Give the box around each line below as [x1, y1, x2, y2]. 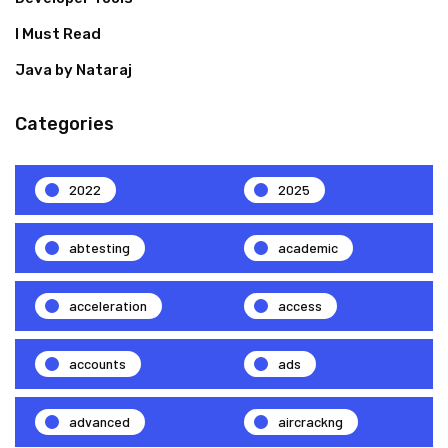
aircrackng [278, 413, 343, 430]
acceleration [69, 297, 147, 314]
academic [278, 239, 338, 256]
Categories [15, 113, 114, 135]
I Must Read [15, 25, 101, 43]
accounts [69, 355, 126, 372]
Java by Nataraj [15, 61, 132, 79]
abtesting [69, 239, 130, 256]
